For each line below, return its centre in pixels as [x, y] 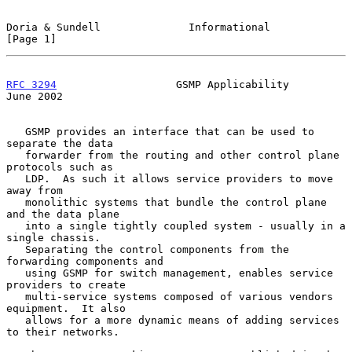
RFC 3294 [31, 84]
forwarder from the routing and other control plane [16, 155]
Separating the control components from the [16, 249]
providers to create [66, 284]
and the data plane [63, 214]
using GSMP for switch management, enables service [16, 273]
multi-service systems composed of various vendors [16, 296]
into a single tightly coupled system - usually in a [16, 225]
